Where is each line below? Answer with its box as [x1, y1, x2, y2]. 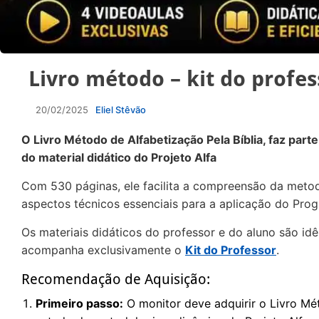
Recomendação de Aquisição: [21, 270, 210, 288]
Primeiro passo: [36, 296, 123, 310]
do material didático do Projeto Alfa [21, 150, 216, 164]
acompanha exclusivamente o [21, 242, 185, 257]
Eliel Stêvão [95, 103, 146, 115]
